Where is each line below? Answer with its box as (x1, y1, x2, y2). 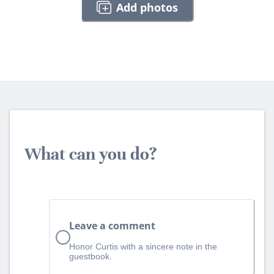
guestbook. (69, 251, 112, 261)
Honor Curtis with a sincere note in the (69, 241, 217, 251)
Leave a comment (69, 218, 155, 232)
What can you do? (24, 144, 157, 165)
